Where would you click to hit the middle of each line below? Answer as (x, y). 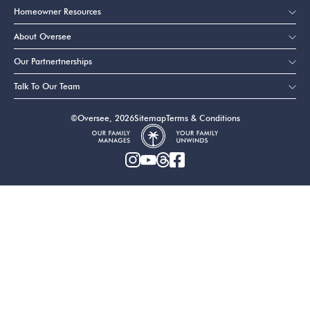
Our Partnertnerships (53, 62)
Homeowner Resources (57, 12)
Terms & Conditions (203, 118)
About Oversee (43, 37)
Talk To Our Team (47, 86)
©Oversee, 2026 (102, 118)
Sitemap (150, 118)
